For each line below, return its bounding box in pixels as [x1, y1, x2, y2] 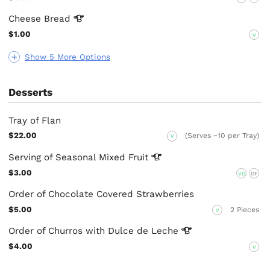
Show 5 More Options [24, 52, 110, 61]
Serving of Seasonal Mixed [8, 151, 129, 163]
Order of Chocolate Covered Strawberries [8, 188, 195, 199]
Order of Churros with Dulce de [8, 225, 152, 236]
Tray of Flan [8, 115, 61, 126]
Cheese [8, 13, 45, 24]
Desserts [8, 86, 53, 98]
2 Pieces [230, 205, 259, 214]
